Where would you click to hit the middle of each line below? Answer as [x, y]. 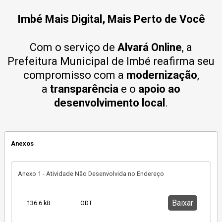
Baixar [182, 203]
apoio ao [159, 89]
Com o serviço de [74, 47]
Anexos [22, 144]
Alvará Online [150, 47]
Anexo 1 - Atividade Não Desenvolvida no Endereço [91, 173]
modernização [162, 75]
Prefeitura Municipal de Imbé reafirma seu [111, 61]
